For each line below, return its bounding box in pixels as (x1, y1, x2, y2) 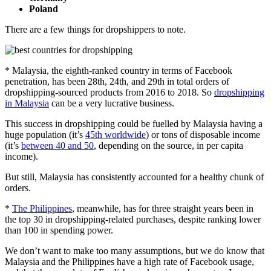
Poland (29, 3, 58, 14)
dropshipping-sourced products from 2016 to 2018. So (5, 87, 214, 97)
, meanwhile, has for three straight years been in (72, 203, 253, 214)
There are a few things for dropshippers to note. (5, 24, 186, 34)
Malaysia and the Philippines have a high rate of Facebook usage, (5, 256, 254, 267)
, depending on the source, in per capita (94, 140, 243, 151)
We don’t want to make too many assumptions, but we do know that (5, 245, 264, 256)
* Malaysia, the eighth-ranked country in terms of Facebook (5, 65, 232, 76)
